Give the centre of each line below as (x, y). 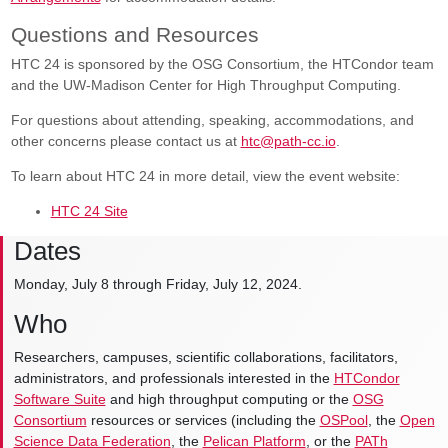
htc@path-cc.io (288, 141)
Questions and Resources (134, 35)
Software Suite (59, 399)
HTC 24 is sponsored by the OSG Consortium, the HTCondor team (222, 64)
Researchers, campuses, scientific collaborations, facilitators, (205, 357)
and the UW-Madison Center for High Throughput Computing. (205, 85)
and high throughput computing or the (229, 399)
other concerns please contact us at (125, 141)
